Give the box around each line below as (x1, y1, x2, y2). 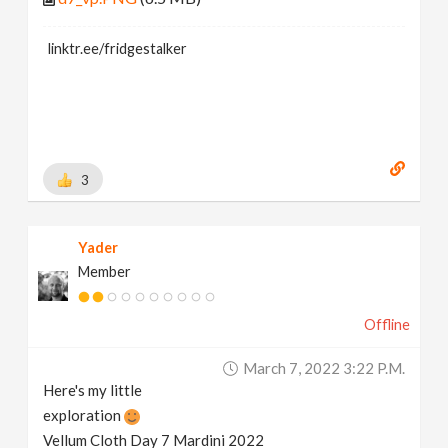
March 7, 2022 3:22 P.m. (242, 358, 405, 377)
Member (78, 262, 132, 280)
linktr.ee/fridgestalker (48, 39, 188, 57)
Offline (363, 315, 410, 333)
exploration (43, 405, 125, 424)
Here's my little (43, 380, 143, 399)
